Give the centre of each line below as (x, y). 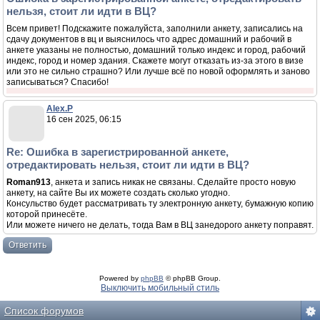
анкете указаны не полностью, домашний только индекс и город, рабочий (156, 50)
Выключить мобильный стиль (160, 288)
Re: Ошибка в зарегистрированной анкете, (117, 152)
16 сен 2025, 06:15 (84, 119)
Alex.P (60, 109)
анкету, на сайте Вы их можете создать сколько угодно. (118, 193)
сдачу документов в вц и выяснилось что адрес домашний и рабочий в (149, 39)
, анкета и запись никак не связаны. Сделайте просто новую (173, 182)
